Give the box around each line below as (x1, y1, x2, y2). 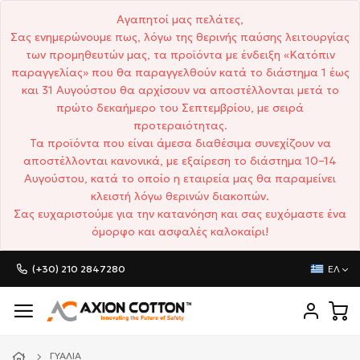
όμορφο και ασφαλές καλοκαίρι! (92, 224, 268, 239)
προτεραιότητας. (133, 118, 227, 133)
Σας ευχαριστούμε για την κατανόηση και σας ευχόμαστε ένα (14, 207, 346, 221)
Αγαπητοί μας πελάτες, (117, 12, 243, 27)
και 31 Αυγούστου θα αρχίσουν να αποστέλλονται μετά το (21, 83, 339, 97)
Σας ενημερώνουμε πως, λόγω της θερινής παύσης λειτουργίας (10, 30, 350, 44)
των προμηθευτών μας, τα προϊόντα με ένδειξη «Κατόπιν (25, 47, 335, 62)
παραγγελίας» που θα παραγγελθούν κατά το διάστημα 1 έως (10, 65, 350, 80)
